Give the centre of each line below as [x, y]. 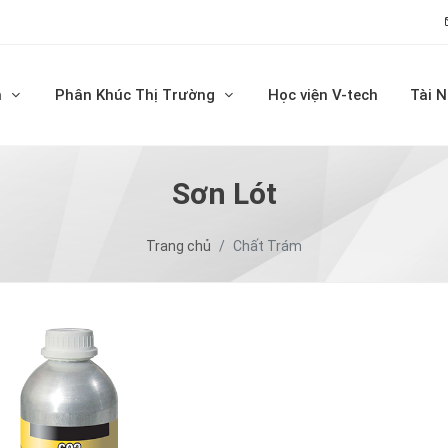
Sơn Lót [224, 193]
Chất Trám [267, 246]
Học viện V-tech [323, 95]
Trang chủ [178, 246]
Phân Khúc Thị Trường [135, 95]
